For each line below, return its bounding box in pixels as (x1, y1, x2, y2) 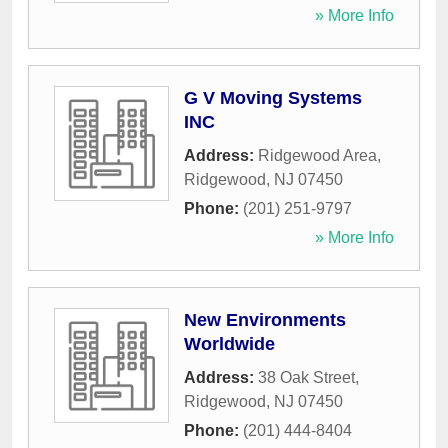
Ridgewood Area (258, 147, 377, 165)
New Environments (184, 310, 346, 331)
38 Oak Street (258, 369, 355, 387)
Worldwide (184, 334, 275, 355)
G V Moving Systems (184, 88, 362, 109)
